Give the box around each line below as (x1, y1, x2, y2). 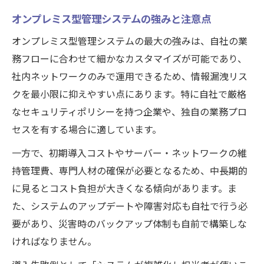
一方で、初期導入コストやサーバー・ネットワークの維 (12, 148, 247, 159)
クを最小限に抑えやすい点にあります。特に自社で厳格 (12, 89, 246, 100)
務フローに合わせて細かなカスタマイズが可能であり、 (12, 54, 247, 65)
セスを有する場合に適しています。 (12, 124, 161, 136)
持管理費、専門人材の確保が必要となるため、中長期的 (12, 166, 247, 177)
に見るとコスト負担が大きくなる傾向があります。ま (12, 183, 237, 194)
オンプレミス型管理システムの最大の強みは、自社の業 (12, 36, 247, 47)
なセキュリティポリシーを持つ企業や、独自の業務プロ (12, 107, 247, 118)
